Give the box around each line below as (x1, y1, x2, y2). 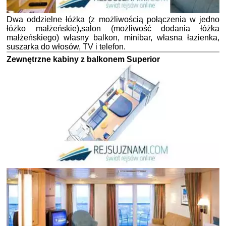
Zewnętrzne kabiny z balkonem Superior (7, 54, 160, 64)
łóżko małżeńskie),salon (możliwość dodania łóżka (7, 24, 219, 33)
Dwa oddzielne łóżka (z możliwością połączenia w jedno (7, 15, 219, 24)
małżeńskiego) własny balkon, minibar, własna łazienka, (7, 33, 219, 42)
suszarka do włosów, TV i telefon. (7, 42, 126, 51)
